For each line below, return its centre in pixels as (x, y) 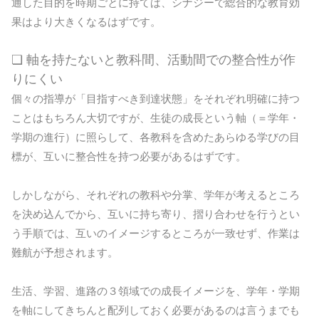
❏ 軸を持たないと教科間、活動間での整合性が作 (153, 60)
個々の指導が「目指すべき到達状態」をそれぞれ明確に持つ (156, 99)
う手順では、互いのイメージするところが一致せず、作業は (156, 234)
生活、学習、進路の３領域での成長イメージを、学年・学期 (156, 291)
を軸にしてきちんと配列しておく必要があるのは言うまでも (156, 310)
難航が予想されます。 (65, 253)
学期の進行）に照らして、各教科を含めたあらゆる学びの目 (156, 137)
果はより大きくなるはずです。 (86, 22)
